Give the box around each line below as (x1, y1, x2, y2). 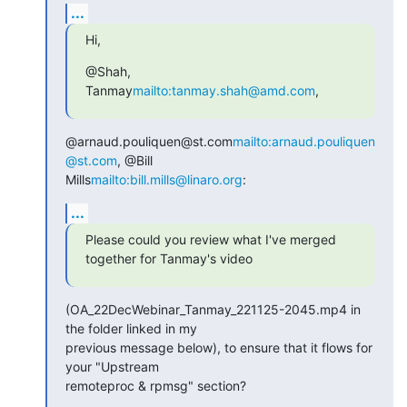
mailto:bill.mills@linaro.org (91, 171, 243, 187)
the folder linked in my (65, 320, 197, 336)
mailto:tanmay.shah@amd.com (133, 82, 315, 98)
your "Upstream (65, 358, 159, 374)
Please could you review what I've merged (85, 231, 336, 247)
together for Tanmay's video (85, 250, 253, 266)
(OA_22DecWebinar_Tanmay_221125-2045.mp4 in (65, 301, 361, 317)
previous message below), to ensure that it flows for (65, 339, 372, 355)
